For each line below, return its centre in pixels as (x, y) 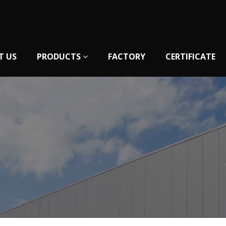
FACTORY (127, 56)
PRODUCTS (60, 56)
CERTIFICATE (190, 56)
